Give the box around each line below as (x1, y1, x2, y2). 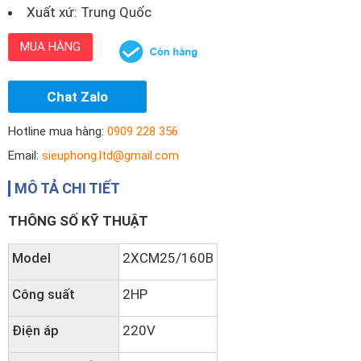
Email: (8, 148, 42, 163)
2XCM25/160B (122, 250, 214, 266)
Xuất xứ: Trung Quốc (27, 4, 151, 20)
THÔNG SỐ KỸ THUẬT (8, 213, 148, 229)
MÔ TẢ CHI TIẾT (15, 180, 120, 197)
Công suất (12, 286, 75, 302)
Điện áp (12, 322, 59, 338)
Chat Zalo (47, 89, 108, 105)
